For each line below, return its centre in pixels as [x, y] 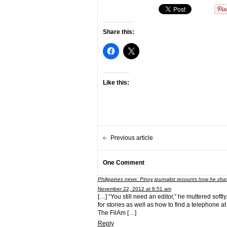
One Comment [123, 163]
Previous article [131, 138]
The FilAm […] [117, 213]
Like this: [116, 83]
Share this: [118, 32]
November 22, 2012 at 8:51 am [134, 189]
